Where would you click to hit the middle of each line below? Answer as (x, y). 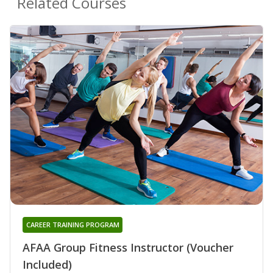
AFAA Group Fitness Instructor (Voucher (128, 247)
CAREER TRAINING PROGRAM (73, 224)
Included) (47, 264)
